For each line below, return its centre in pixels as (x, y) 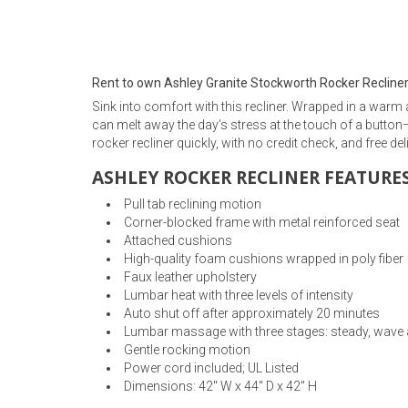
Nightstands (140, 203)
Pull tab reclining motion (193, 204)
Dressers (131, 151)
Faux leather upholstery (190, 276)
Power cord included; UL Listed (211, 367)
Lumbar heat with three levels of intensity (239, 295)
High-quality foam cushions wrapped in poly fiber (264, 258)
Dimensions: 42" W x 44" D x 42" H (220, 386)
